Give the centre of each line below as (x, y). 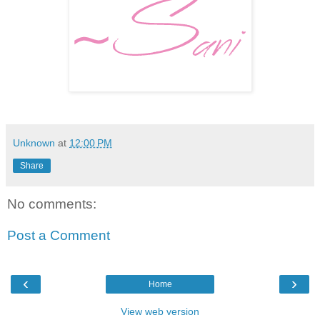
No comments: (52, 204)
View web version (160, 312)
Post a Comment (59, 235)
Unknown (34, 143)
